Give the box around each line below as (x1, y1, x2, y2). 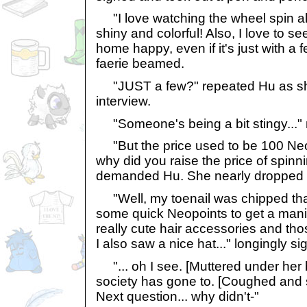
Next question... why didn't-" (96, 288, 259, 304)
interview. (96, 93, 151, 108)
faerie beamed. (96, 56, 184, 71)
